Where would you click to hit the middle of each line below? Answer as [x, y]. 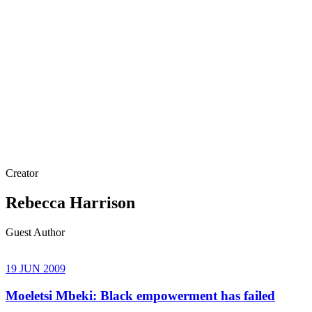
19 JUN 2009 [36, 269]
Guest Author [35, 233]
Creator [22, 173]
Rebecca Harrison [70, 203]
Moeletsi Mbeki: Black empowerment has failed [140, 295]
